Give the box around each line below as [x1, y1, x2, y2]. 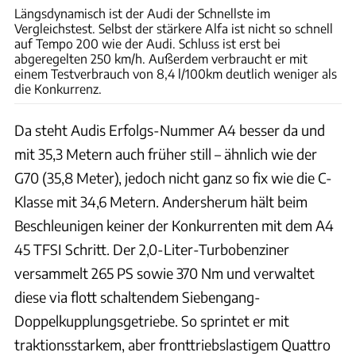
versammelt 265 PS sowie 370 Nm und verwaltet [14, 263, 315, 282]
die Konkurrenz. [14, 80, 102, 96]
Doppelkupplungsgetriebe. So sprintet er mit [14, 311, 289, 330]
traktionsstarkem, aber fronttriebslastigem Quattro [14, 335, 331, 354]
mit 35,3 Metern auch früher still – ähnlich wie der [14, 144, 317, 163]
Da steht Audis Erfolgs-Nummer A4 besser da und [14, 120, 325, 139]
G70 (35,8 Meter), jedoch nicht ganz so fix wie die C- [14, 168, 332, 187]
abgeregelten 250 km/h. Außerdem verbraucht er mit [14, 50, 308, 66]
